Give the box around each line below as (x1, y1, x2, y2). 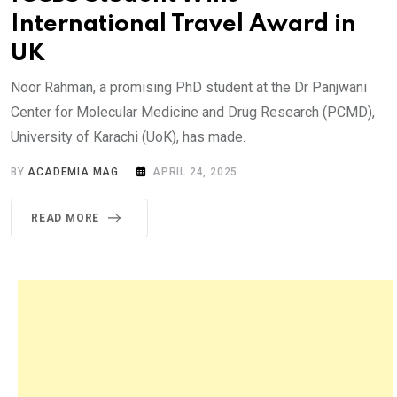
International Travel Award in (11, 12, 356, 37)
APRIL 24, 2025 (152, 166, 238, 179)
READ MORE (31, 212, 100, 225)
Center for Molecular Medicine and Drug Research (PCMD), (11, 104, 375, 121)
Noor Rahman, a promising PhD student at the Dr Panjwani (11, 79, 367, 97)
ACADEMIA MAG (27, 166, 120, 179)
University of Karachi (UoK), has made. (11, 128, 245, 146)
